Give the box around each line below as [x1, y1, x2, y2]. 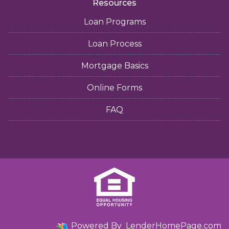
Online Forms [87, 82, 142, 93]
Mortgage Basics [81, 60, 148, 71]
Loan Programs [83, 16, 146, 27]
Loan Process [87, 38, 142, 49]
